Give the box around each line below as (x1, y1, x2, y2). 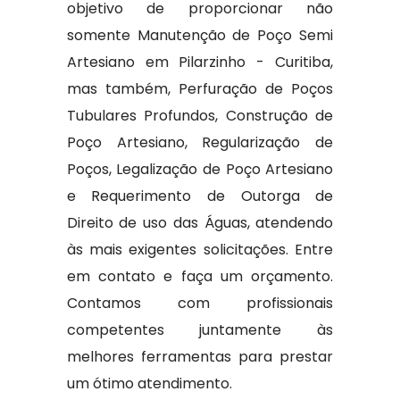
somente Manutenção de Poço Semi (66, 25, 334, 46)
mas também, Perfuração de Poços (66, 79, 334, 99)
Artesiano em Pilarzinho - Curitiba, (66, 52, 334, 72)
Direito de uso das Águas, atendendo (66, 212, 334, 233)
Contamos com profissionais (66, 293, 334, 313)
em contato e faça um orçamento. (66, 266, 334, 287)
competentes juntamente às (66, 320, 334, 340)
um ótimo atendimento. (66, 373, 232, 394)
